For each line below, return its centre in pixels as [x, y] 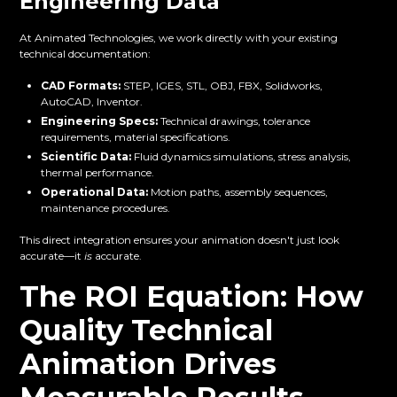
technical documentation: [86, 54]
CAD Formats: [81, 86]
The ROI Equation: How [192, 297]
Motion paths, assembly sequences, [238, 192]
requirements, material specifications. [136, 137]
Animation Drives [148, 364]
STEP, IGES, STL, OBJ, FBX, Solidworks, [222, 86]
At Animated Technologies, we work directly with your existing [179, 38]
